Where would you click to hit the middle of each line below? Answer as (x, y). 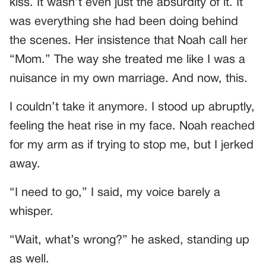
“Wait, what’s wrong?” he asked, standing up (129, 240)
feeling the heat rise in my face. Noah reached (132, 126)
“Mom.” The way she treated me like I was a (127, 60)
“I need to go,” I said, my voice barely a (115, 193)
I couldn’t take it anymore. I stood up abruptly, (132, 107)
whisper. (31, 212)
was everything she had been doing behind (124, 22)
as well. (29, 259)
